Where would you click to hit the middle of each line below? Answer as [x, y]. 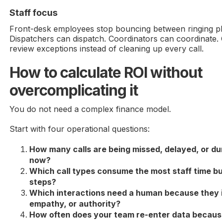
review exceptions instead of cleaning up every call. [107, 48]
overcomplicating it [74, 90]
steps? [43, 182]
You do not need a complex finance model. [90, 109]
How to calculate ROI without [106, 72]
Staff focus [34, 12]
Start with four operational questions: [80, 129]
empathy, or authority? [75, 203]
